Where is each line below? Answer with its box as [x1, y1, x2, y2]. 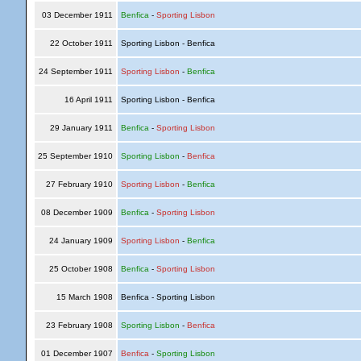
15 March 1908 [53, 293, 115, 301]
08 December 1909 [38, 208, 115, 217]
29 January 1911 [47, 123, 115, 132]
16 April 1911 [61, 95, 115, 104]
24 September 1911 [35, 67, 115, 76]
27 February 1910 [43, 180, 115, 189]
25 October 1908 [46, 264, 115, 273]
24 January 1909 [46, 236, 115, 245]
